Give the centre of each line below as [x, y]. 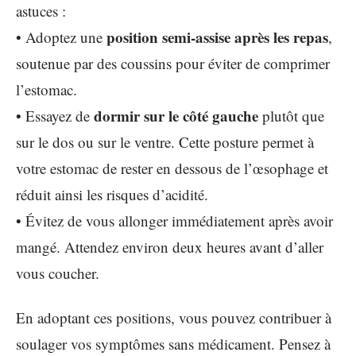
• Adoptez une [61, 37]
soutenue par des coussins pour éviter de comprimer [173, 63]
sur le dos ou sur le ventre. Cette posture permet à [165, 142]
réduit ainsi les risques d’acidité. [112, 194]
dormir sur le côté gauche [176, 116]
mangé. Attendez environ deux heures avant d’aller [170, 247]
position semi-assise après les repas [217, 37]
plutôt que [291, 116]
